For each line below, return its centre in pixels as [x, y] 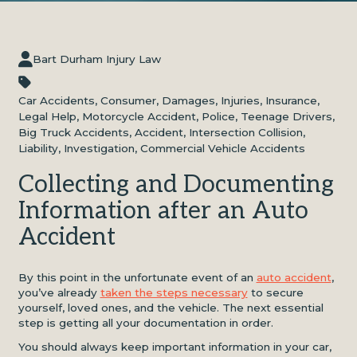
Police [218, 116]
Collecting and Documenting [176, 185]
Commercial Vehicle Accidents [222, 148]
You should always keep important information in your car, [175, 346]
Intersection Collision [245, 132]
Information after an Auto [163, 211]
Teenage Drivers [286, 116]
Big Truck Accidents [73, 132]
